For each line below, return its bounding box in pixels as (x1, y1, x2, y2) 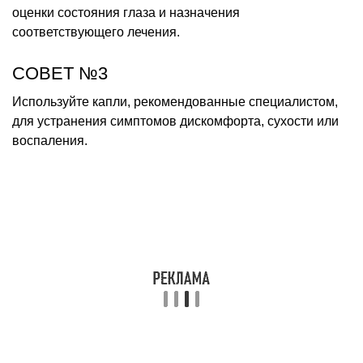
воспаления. (12, 133, 88, 147)
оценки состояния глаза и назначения (12, 5, 240, 19)
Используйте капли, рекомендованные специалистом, (12, 94, 338, 109)
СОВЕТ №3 (12, 62, 108, 83)
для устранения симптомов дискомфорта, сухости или (12, 113, 339, 128)
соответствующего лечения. (12, 24, 180, 39)
